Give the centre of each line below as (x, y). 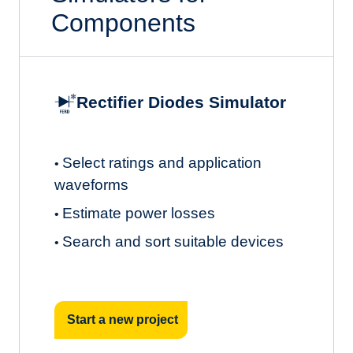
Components (123, 23)
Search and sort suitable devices (173, 241)
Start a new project (123, 320)
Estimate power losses (139, 213)
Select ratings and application (162, 162)
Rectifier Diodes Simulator (181, 103)
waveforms (91, 184)
